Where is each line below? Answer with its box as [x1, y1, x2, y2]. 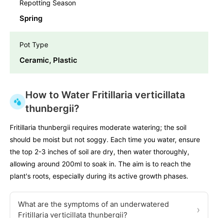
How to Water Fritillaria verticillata [25, 89, 185, 101]
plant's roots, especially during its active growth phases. [10, 171, 188, 180]
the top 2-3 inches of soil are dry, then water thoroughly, [10, 147, 189, 156]
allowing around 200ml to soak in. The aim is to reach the [10, 159, 191, 168]
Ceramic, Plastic [19, 55, 77, 65]
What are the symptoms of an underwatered [18, 199, 169, 209]
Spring [19, 13, 42, 23]
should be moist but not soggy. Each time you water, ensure [10, 135, 200, 144]
